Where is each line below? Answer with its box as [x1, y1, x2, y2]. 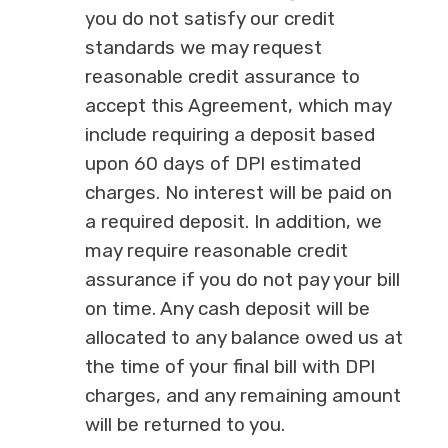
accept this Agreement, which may [84, 94, 391, 118]
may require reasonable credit [84, 239, 348, 263]
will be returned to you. [84, 413, 285, 437]
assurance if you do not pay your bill [84, 268, 400, 292]
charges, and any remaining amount [84, 384, 401, 408]
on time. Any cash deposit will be [84, 297, 370, 321]
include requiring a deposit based [84, 123, 375, 147]
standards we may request [84, 36, 322, 60]
